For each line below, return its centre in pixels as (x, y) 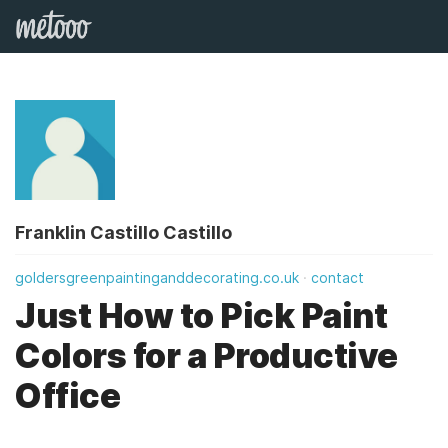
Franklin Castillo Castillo (123, 232)
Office (67, 395)
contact (337, 277)
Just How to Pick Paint (201, 315)
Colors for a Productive (206, 355)
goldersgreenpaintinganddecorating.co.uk (157, 277)
